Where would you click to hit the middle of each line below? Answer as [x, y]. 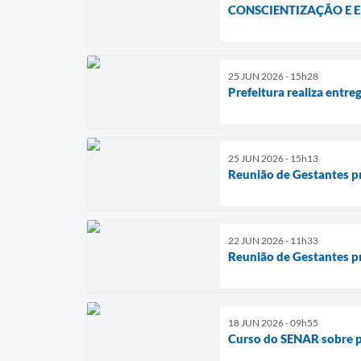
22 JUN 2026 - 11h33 [273, 240]
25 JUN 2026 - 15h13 [273, 158]
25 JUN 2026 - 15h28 [273, 76]
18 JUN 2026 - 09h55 [273, 322]
